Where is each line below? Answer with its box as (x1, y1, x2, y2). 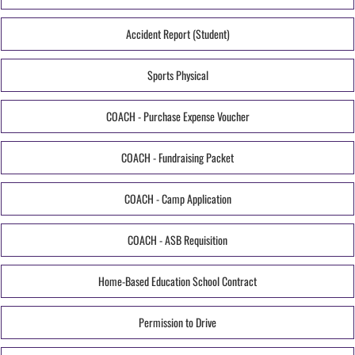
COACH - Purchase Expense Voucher (105, 107, 250, 124)
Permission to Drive (139, 313, 216, 330)
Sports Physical (147, 66, 208, 83)
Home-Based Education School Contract (98, 272, 257, 289)
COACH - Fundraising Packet (121, 148, 234, 166)
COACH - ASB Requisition (128, 231, 227, 248)
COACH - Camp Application (124, 189, 231, 207)
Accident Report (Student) (125, 25, 230, 42)
